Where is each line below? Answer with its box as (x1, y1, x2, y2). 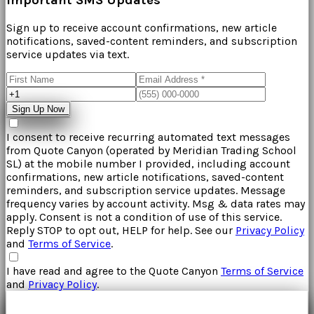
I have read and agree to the (6, 264, 149, 278)
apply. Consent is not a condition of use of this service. (6, 210, 282, 224)
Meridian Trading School (172, 143, 296, 157)
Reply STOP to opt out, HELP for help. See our (6, 223, 235, 237)
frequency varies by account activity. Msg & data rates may (6, 196, 305, 210)
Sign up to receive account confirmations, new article (6, 20, 277, 34)
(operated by (103, 143, 172, 157)
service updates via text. (6, 47, 129, 61)
